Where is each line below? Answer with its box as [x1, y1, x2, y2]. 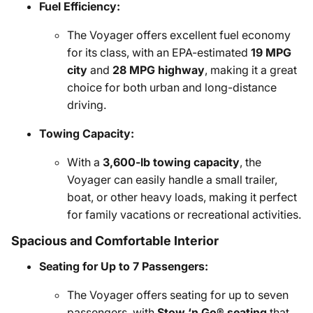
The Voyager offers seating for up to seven [67, 288, 289, 302]
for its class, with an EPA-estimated [67, 45, 251, 59]
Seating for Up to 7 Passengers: [39, 259, 208, 273]
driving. [67, 98, 106, 112]
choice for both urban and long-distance [67, 80, 277, 94]
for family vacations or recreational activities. [67, 208, 301, 221]
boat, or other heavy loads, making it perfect [67, 190, 297, 204]
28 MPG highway [112, 63, 205, 77]
